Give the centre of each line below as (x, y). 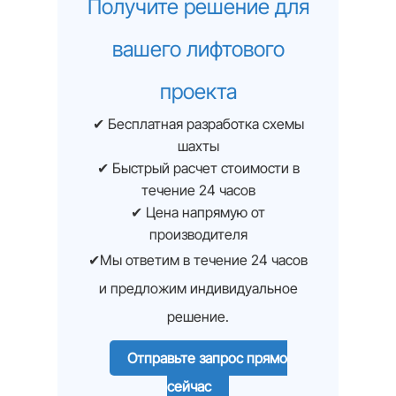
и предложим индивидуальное (198, 288)
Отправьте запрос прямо (207, 358)
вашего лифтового (198, 49)
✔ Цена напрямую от (198, 212)
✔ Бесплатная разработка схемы (198, 123)
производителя (198, 234)
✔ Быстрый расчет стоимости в (198, 168)
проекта (198, 91)
